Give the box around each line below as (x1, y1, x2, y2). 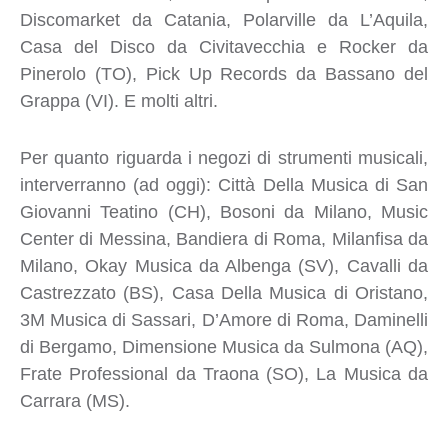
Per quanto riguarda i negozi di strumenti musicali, (19, 147, 428, 168)
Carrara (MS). (19, 390, 130, 411)
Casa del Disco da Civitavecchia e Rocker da (19, 36, 428, 57)
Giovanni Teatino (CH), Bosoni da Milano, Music (19, 201, 428, 222)
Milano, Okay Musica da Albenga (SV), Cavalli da (19, 255, 428, 276)
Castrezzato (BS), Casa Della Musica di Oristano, (19, 282, 428, 303)
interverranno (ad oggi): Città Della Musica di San (19, 174, 428, 195)
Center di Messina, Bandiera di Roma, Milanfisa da (19, 228, 428, 249)
